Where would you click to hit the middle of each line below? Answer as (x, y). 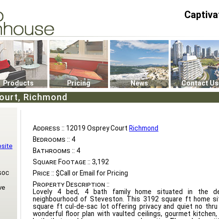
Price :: (44, 173)
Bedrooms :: (51, 139)
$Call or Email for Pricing (91, 173)
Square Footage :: (62, 162)
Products (18, 83)
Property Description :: (71, 184)
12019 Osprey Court (97, 128)
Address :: (49, 128)
